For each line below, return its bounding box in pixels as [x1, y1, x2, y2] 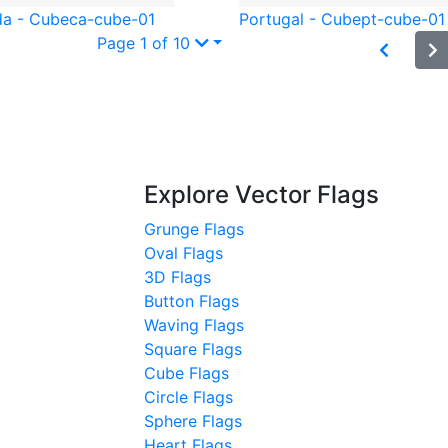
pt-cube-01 [360, 8, 445, 29]
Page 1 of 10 [96, 32, 190, 53]
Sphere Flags [144, 410, 242, 431]
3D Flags [144, 266, 211, 287]
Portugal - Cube [238, 8, 361, 29]
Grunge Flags [144, 218, 244, 239]
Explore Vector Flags [144, 179, 379, 209]
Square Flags [144, 338, 242, 359]
